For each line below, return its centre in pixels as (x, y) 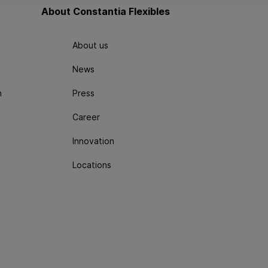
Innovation (93, 141)
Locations (92, 165)
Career (86, 117)
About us (90, 45)
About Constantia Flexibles (106, 11)
